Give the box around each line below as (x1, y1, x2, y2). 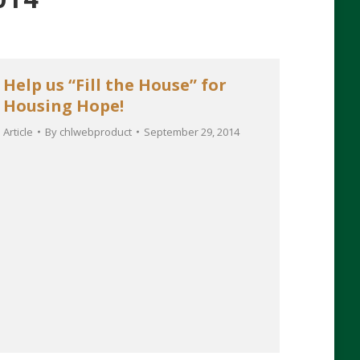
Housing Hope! (3, 95, 124, 117)
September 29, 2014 (144, 125, 239, 139)
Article (3, 125, 33, 139)
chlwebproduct (59, 125, 132, 139)
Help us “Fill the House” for (3, 74, 227, 96)
